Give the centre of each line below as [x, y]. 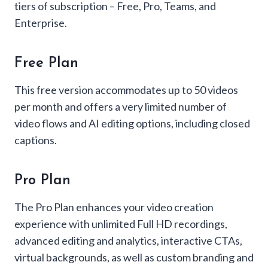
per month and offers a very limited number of [121, 106]
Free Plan [46, 63]
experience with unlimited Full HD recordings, [121, 223]
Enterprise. [41, 22]
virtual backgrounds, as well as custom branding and [134, 257]
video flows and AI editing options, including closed [132, 123]
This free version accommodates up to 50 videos [126, 89]
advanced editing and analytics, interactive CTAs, [128, 240]
